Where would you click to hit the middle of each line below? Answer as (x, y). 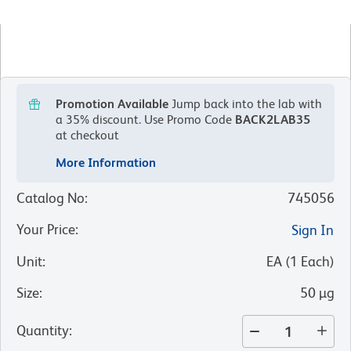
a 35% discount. (98, 120)
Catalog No (51, 198)
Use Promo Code (188, 120)
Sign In (313, 230)
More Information (106, 163)
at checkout (87, 136)
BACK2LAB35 (273, 120)
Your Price (46, 230)
